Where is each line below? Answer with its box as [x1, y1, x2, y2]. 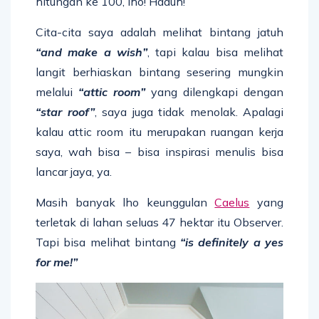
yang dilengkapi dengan [145, 84, 283, 99]
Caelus [214, 194, 250, 209]
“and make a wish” [36, 44, 147, 59]
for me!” [36, 254, 78, 269]
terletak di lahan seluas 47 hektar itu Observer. [36, 214, 283, 229]
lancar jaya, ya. [36, 164, 112, 179]
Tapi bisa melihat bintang [36, 234, 181, 249]
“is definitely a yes [180, 234, 284, 249]
